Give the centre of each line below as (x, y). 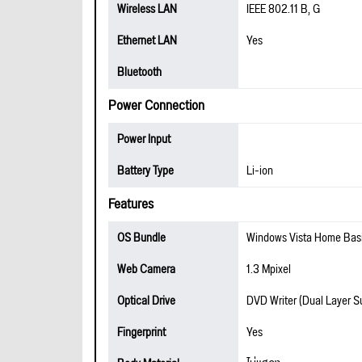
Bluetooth (139, 72)
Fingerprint (141, 333)
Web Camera (146, 269)
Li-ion (260, 171)
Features (131, 204)
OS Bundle (141, 238)
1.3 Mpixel (269, 269)
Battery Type (145, 171)
